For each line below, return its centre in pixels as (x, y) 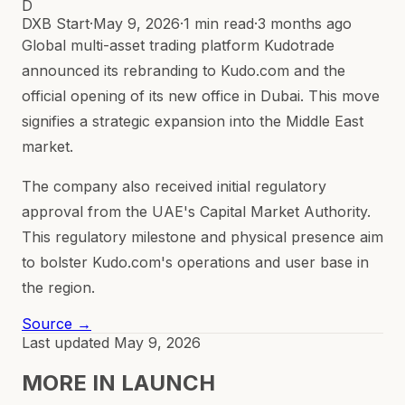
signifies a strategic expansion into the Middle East (193, 121)
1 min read (219, 23)
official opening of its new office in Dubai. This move (201, 95)
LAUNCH (168, 382)
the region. (58, 287)
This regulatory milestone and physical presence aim (202, 236)
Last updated (68, 342)
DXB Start (56, 23)
